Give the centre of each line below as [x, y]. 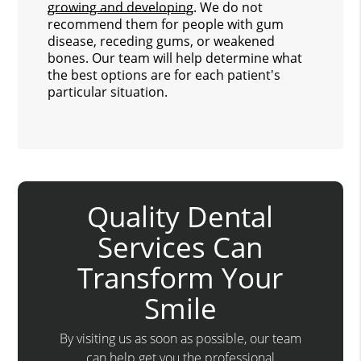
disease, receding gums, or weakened [162, 41]
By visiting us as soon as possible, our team [180, 339]
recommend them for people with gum [166, 24]
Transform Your [180, 277]
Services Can [180, 247]
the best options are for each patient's [164, 75]
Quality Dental [180, 216]
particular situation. [108, 91]
